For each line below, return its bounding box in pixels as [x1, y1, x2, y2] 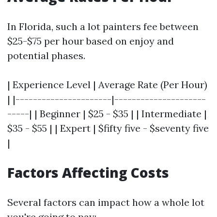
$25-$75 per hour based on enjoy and [7, 35, 174, 47]
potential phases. [7, 49, 85, 62]
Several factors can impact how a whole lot [7, 196, 204, 208]
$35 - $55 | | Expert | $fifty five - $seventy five [7, 122, 209, 134]
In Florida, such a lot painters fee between [7, 20, 199, 32]
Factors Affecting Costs [7, 163, 169, 182]
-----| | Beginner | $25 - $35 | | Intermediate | [7, 108, 207, 120]
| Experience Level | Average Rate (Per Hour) [7, 78, 207, 91]
